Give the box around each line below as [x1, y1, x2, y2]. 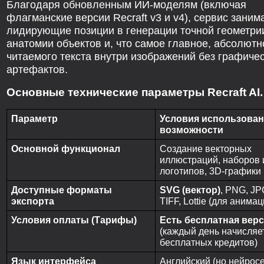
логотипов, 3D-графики [159, 166, 261, 176]
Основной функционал [11, 143, 120, 154]
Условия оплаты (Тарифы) [11, 214, 137, 225]
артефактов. [6, 62, 68, 75]
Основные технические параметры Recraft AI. [6, 86, 263, 99]
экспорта [11, 196, 54, 206]
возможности [159, 124, 223, 135]
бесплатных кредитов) [159, 237, 258, 247]
